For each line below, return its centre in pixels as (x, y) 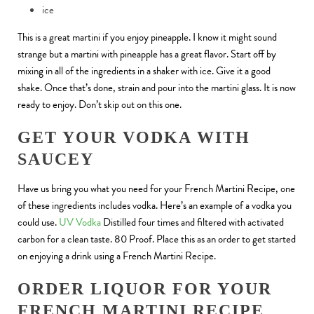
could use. (37, 223)
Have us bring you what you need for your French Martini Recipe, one (156, 189)
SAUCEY (56, 159)
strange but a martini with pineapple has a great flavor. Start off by (147, 54)
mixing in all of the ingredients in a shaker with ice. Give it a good (144, 71)
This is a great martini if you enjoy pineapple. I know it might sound (147, 37)
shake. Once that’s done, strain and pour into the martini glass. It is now (157, 88)
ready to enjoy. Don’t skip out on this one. (100, 105)
